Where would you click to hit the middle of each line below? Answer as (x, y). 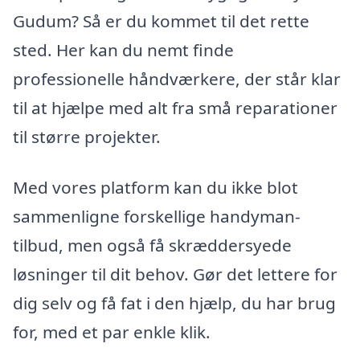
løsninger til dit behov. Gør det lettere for (175, 274)
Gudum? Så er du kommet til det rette (161, 20)
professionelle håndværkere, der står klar (177, 78)
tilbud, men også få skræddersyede (152, 245)
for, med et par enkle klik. (112, 332)
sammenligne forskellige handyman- (157, 217)
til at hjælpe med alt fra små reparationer (175, 107)
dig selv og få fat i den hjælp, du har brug (174, 303)
